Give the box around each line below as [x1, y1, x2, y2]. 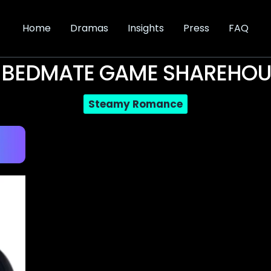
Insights [128, 21, 164, 35]
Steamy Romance [88, 97, 183, 111]
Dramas [70, 21, 108, 35]
